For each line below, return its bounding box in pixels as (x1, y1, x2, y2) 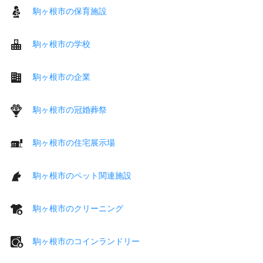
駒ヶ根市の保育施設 (33, 6, 107, 16)
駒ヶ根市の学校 (33, 39, 90, 49)
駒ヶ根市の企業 (33, 72, 90, 82)
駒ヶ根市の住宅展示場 (33, 137, 115, 147)
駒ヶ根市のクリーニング (33, 203, 123, 213)
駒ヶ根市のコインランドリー (33, 236, 140, 246)
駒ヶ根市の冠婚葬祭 (33, 104, 107, 114)
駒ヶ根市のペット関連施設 (33, 170, 131, 180)
